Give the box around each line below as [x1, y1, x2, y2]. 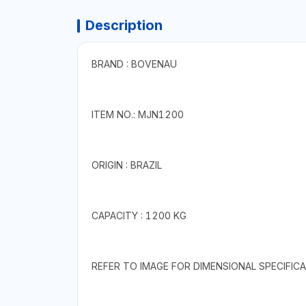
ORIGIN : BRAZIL [91, 158, 162, 171]
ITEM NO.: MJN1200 [91, 108, 184, 120]
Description [85, 16, 163, 33]
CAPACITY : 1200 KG [91, 209, 186, 221]
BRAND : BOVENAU [91, 57, 177, 70]
